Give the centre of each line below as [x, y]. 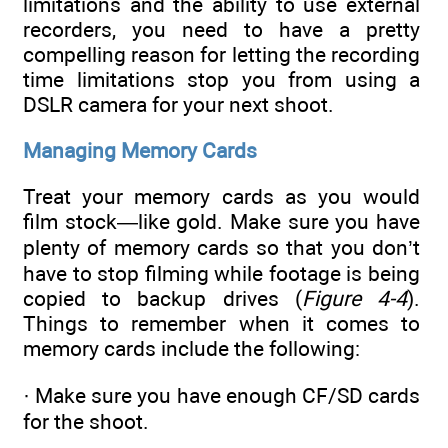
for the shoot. [86, 421]
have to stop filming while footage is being [221, 274]
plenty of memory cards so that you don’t [221, 248]
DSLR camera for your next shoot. [178, 104]
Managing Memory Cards [140, 150]
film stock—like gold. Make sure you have [221, 222]
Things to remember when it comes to [221, 324]
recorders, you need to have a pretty [221, 29]
